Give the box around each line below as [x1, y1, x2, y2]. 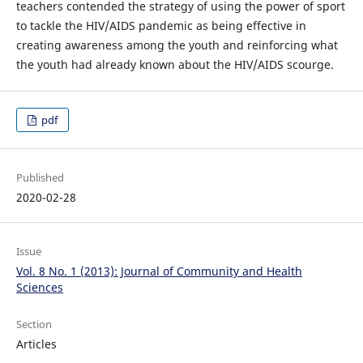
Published [15, 170, 64, 186]
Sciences [15, 280, 63, 296]
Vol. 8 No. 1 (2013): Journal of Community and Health [15, 263, 302, 280]
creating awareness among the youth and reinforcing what [15, 37, 338, 53]
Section [15, 317, 52, 332]
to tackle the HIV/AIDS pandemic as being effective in [15, 18, 306, 33]
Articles [15, 336, 57, 352]
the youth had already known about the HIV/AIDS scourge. [15, 57, 334, 72]
